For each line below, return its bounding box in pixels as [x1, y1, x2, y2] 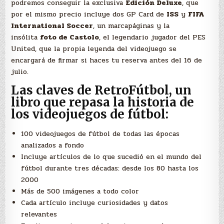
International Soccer [11, 20, 93, 31]
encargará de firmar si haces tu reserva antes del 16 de [11, 54, 202, 65]
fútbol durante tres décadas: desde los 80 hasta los [21, 162, 199, 173]
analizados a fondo [21, 139, 84, 150]
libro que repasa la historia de [11, 94, 194, 110]
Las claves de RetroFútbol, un [11, 82, 192, 98]
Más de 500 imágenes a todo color [21, 185, 139, 196]
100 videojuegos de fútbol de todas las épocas [21, 128, 180, 139]
